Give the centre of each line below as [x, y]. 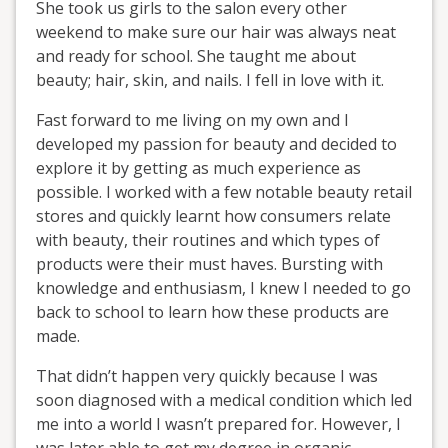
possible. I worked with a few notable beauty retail [224, 191]
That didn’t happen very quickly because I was [207, 375]
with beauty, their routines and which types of [208, 239]
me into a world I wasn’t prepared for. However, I [218, 423]
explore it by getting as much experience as [198, 167]
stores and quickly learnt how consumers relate [213, 215]
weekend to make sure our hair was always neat [216, 31]
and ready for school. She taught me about [196, 55]
